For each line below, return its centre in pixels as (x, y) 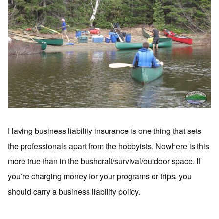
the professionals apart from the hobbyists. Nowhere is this (109, 146)
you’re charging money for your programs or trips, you (100, 176)
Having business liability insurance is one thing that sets (105, 131)
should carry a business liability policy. (74, 191)
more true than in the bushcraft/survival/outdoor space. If (104, 161)
